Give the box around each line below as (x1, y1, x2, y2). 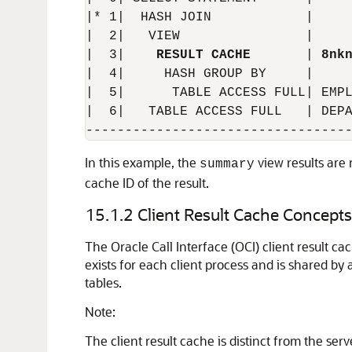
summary (200, 157, 255, 171)
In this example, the (85, 154, 200, 170)
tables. (85, 274, 122, 291)
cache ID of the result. (85, 174, 209, 191)
